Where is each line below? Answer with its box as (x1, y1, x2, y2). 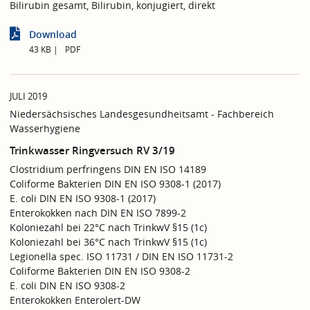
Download (29, 28, 77, 42)
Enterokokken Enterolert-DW (10, 293, 140, 307)
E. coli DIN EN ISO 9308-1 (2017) (10, 191, 156, 205)
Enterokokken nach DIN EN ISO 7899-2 (10, 206, 186, 219)
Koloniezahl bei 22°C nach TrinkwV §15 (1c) (10, 220, 207, 234)
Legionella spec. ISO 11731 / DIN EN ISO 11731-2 (10, 249, 233, 263)
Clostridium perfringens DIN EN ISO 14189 (10, 162, 206, 176)
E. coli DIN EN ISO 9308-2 (10, 278, 125, 292)
